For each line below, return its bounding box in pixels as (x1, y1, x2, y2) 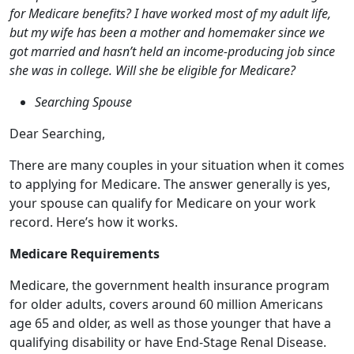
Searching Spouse (35, 4, 132, 21)
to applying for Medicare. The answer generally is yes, (9, 86, 330, 104)
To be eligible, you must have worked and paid (9, 276, 286, 293)
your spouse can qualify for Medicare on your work (9, 105, 316, 122)
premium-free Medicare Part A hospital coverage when (9, 314, 338, 331)
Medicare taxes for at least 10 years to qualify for (9, 295, 302, 312)
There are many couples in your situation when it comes (9, 67, 345, 85)
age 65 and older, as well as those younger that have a (9, 225, 331, 243)
